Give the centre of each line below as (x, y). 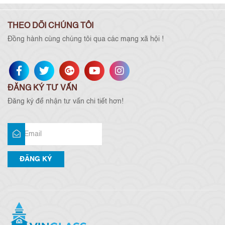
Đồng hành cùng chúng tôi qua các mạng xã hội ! (86, 39)
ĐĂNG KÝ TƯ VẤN (42, 88)
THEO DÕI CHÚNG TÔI (50, 26)
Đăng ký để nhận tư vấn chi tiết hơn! (66, 101)
